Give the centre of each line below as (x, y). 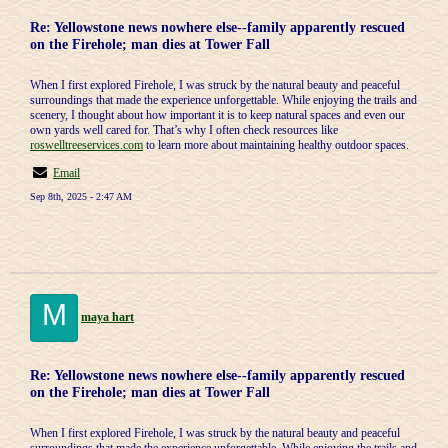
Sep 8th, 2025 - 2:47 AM (81, 196)
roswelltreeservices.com (86, 145)
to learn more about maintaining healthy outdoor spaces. (276, 145)
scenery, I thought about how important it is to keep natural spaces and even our (217, 115)
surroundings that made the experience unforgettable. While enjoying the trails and (223, 100)
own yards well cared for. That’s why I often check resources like (184, 130)
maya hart (107, 317)
